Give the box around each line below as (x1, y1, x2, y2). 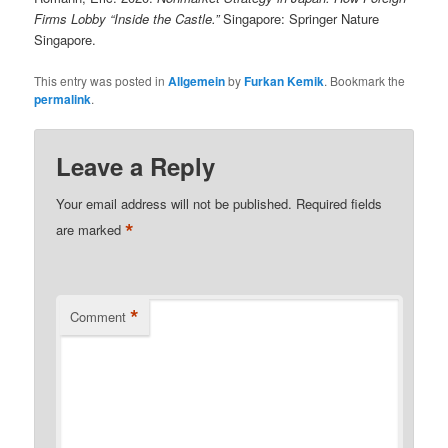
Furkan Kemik (244, 71, 325, 90)
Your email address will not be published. (56, 193, 293, 213)
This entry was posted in (34, 71, 169, 89)
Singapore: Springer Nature (219, 9, 380, 29)
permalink (34, 89, 92, 108)
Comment (70, 306, 127, 326)
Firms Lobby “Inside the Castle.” (34, 9, 220, 29)
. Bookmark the (324, 71, 406, 89)
